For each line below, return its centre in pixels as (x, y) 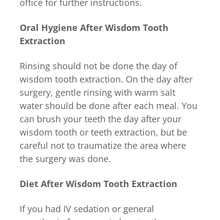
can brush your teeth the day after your (100, 119)
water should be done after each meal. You (109, 105)
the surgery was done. (65, 158)
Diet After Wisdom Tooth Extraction (98, 183)
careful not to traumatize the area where (103, 145)
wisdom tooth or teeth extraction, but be (103, 132)
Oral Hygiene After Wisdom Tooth (94, 27)
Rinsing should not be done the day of (98, 66)
